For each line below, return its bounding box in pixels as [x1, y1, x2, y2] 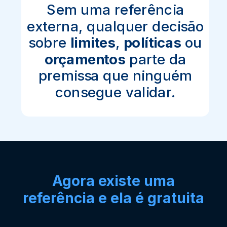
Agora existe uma [52, 172, 175, 190]
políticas [124, 34, 181, 51]
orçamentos [44, 51, 126, 67]
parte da [125, 51, 186, 67]
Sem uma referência [47, 1, 184, 18]
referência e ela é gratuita [23, 189, 205, 207]
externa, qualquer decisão [26, 18, 204, 34]
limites [70, 34, 116, 51]
